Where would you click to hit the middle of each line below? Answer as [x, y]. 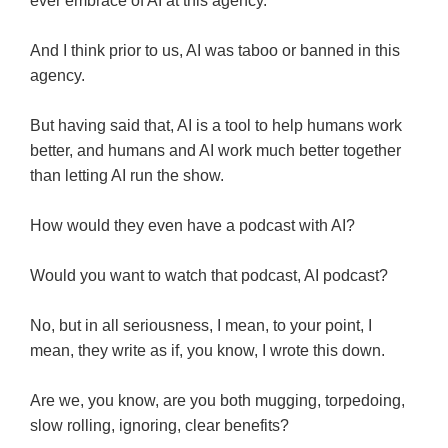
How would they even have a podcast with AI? [192, 226]
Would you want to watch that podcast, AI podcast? [209, 276]
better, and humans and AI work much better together [215, 151]
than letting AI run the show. [127, 176]
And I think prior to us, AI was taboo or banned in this [215, 51]
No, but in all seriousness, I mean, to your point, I [201, 326]
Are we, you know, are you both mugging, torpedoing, [217, 401]
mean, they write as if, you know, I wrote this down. [207, 351]
